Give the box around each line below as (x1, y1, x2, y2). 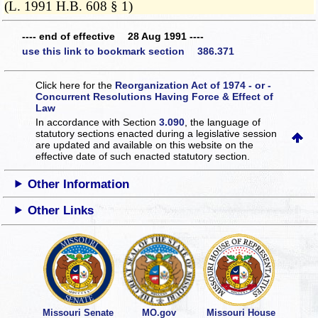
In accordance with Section (35, 116, 160, 128)
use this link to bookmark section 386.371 (22, 45, 234, 57)
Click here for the (35, 79, 116, 91)
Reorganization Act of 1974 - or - (115, 79, 272, 91)
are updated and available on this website (35, 138, 226, 150)
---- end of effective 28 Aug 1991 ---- (22, 30, 204, 42)
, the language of (185, 116, 261, 128)
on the (225, 138, 254, 150)
